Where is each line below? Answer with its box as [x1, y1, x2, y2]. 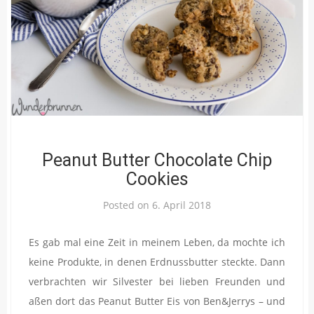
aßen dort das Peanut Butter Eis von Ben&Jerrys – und [29, 294, 285, 308]
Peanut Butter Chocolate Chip [42, 149, 272, 170]
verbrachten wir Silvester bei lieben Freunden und [29, 274, 285, 288]
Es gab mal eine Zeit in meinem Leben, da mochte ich [29, 235, 285, 249]
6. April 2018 [152, 198, 211, 212]
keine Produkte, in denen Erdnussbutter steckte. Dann [29, 254, 285, 268]
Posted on [103, 198, 152, 212]
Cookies [125, 168, 189, 189]
